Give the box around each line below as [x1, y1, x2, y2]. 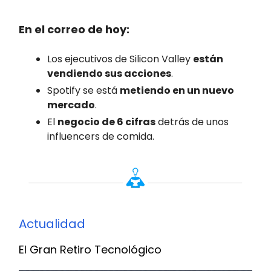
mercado [47, 97, 95, 112]
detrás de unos [155, 114, 229, 129]
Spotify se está [47, 83, 120, 97]
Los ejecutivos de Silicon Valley [47, 51, 193, 66]
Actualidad [19, 215, 85, 232]
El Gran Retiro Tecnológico [19, 241, 162, 257]
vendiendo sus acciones [47, 66, 171, 80]
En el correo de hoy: [19, 21, 129, 37]
